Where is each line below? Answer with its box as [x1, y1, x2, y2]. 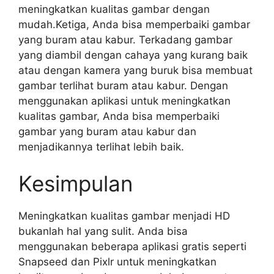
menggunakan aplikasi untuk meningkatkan [18, 95, 231, 107]
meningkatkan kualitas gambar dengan [18, 3, 210, 15]
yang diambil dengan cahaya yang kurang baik [18, 49, 248, 61]
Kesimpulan [18, 170, 133, 196]
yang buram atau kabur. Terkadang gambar [18, 34, 232, 46]
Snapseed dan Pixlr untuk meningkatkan [18, 255, 217, 268]
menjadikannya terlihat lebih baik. [18, 141, 184, 153]
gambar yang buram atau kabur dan [18, 125, 196, 138]
